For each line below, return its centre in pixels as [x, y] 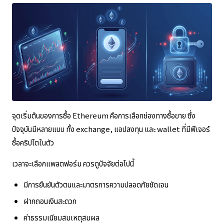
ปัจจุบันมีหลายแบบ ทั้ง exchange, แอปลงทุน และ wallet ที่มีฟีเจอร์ [111, 128]
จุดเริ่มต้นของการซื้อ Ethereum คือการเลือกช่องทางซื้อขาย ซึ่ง [104, 115]
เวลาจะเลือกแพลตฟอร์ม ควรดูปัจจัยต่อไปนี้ [73, 163]
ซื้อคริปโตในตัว [33, 142]
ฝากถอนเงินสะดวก [50, 200]
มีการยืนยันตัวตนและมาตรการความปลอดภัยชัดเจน [96, 184]
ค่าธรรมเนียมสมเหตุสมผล [61, 217]
